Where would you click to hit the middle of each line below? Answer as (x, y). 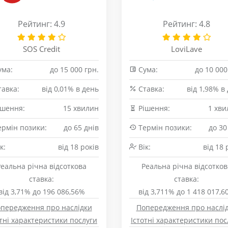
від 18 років (78, 147)
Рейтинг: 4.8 (187, 24)
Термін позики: (164, 127)
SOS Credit (41, 49)
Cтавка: (150, 89)
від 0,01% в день (70, 89)
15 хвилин (81, 108)
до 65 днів (81, 127)
